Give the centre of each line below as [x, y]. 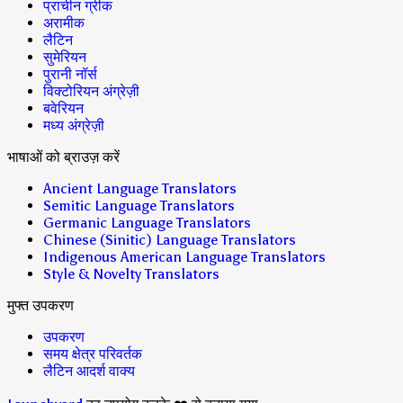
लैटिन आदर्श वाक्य [89, 372]
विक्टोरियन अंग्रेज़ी [91, 92]
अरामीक [64, 23]
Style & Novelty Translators [131, 274]
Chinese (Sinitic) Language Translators [170, 240]
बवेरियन [63, 109]
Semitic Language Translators [139, 206]
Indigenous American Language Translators [184, 257]
